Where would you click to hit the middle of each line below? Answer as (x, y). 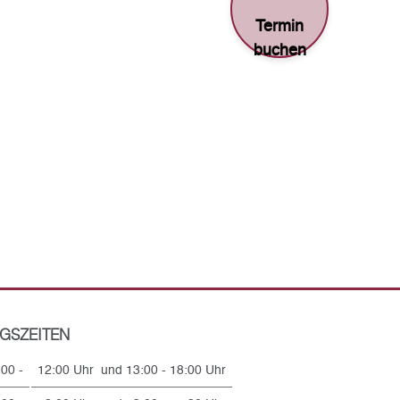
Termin (279, 26)
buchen (279, 50)
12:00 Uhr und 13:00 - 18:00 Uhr (132, 371)
